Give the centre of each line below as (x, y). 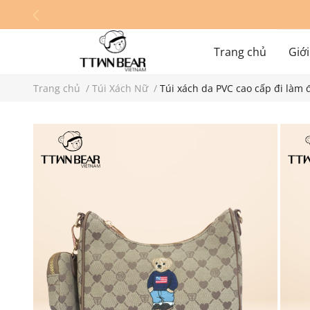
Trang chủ (57, 88)
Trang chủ (240, 52)
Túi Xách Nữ (120, 88)
